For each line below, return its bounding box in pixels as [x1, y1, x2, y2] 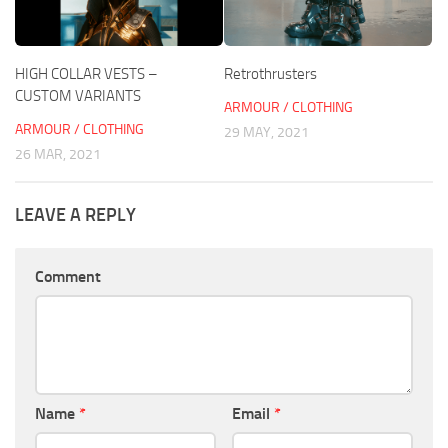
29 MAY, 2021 [224, 123, 309, 141]
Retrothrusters [224, 64, 317, 83]
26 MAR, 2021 [15, 145, 101, 163]
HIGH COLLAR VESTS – [15, 64, 158, 83]
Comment [35, 266, 101, 286]
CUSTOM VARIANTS [15, 86, 141, 105]
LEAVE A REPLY [15, 203, 136, 226]
